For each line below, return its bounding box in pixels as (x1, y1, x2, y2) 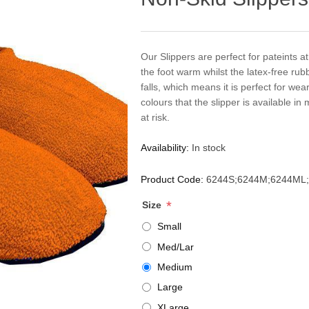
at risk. (141, 112, 170, 123)
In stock (192, 142, 226, 154)
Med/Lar (157, 241, 195, 252)
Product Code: (141, 174, 204, 186)
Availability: (141, 142, 190, 154)
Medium (157, 261, 193, 273)
